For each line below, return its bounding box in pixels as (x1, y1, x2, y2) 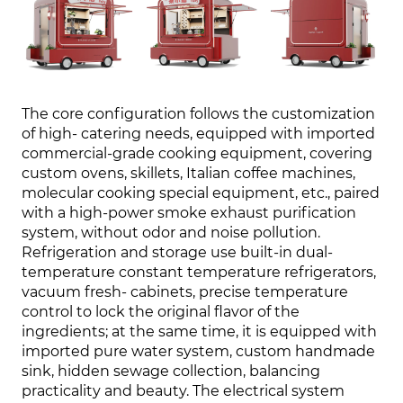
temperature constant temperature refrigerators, (22, 264, 377, 282)
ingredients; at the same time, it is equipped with (22, 323, 378, 341)
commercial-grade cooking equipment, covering (22, 145, 373, 163)
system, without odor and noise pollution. (22, 224, 321, 242)
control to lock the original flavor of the (22, 303, 300, 321)
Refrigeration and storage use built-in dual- (22, 244, 334, 262)
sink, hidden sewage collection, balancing (22, 363, 321, 381)
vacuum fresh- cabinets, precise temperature (22, 283, 349, 301)
